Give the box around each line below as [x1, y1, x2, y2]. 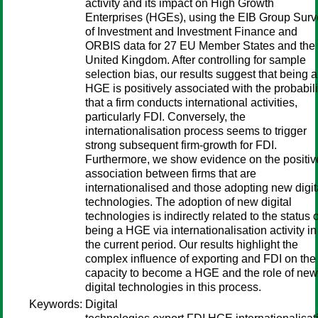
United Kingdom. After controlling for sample [85, 54, 306, 66]
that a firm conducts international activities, [85, 97, 297, 109]
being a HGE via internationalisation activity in [85, 224, 317, 236]
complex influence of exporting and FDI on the [85, 253, 316, 265]
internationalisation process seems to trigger [85, 125, 307, 137]
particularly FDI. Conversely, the [85, 111, 246, 123]
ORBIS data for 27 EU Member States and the [85, 40, 315, 52]
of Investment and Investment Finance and [85, 26, 297, 38]
